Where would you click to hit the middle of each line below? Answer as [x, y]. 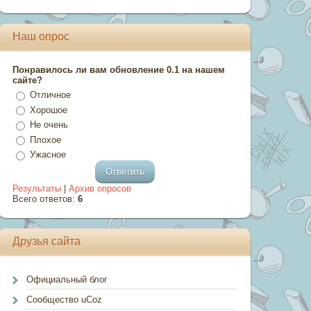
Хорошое [49, 110]
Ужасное [48, 155]
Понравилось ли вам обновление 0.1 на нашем [119, 70]
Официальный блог [67, 279]
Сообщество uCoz [65, 299]
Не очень [49, 125]
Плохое [46, 140]
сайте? [28, 80]
